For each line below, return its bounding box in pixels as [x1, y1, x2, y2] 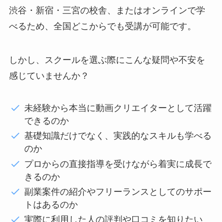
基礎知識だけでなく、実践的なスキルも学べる [24, 131, 212, 141]
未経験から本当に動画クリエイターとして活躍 [24, 103, 212, 113]
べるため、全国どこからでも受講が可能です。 [8, 21, 196, 31]
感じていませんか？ [8, 70, 89, 81]
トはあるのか [24, 199, 78, 210]
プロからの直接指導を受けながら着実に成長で [24, 159, 212, 169]
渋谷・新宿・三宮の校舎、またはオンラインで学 [8, 5, 205, 15]
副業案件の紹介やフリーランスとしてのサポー [24, 186, 212, 197]
